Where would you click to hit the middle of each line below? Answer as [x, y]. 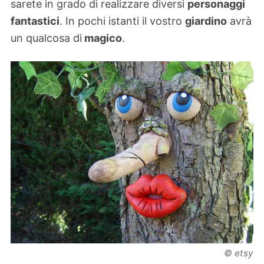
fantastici [35, 21]
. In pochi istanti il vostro [122, 21]
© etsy [239, 253]
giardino [206, 21]
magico [102, 38]
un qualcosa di [46, 38]
